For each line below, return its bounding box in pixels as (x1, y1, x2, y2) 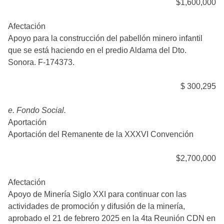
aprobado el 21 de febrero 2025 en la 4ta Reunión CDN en (8, 214, 215, 222)
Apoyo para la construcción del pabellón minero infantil (8, 34, 202, 42)
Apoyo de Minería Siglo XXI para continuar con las (8, 190, 186, 198)
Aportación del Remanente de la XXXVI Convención (8, 130, 193, 138)
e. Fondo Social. (8, 106, 66, 114)
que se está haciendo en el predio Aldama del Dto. (8, 46, 186, 54)
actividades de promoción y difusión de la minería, (8, 202, 185, 210)
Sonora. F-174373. (8, 58, 74, 66)
